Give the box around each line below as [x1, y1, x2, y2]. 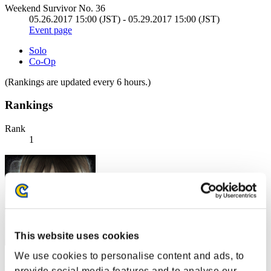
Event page [29, 24, 72, 35]
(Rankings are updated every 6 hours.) [5, 76, 151, 87]
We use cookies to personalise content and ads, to [15, 250, 244, 261]
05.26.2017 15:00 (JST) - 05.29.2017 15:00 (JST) [29, 13, 220, 24]
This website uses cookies [15, 230, 140, 241]
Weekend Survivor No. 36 [5, 2, 105, 13]
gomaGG [5, 258, 41, 269]
